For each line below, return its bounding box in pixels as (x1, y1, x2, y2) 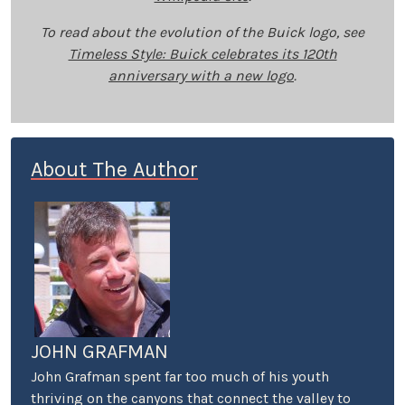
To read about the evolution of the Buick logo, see (41, 24, 364, 42)
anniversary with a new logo (108, 67, 294, 85)
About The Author (31, 156, 198, 183)
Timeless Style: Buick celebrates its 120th (68, 45, 337, 63)
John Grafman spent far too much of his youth (31, 368, 329, 386)
